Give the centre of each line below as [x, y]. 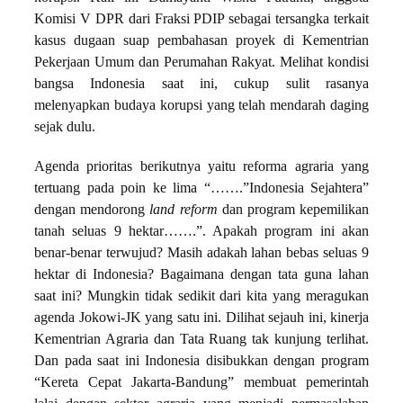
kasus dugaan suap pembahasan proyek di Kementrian [201, 41]
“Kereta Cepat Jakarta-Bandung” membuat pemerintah [201, 383]
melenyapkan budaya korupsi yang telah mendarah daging [201, 106]
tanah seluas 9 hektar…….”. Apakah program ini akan [201, 232]
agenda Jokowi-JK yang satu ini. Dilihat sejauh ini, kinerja [201, 318]
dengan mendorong [92, 210]
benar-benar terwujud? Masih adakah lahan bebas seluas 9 [201, 253]
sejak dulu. [65, 127]
